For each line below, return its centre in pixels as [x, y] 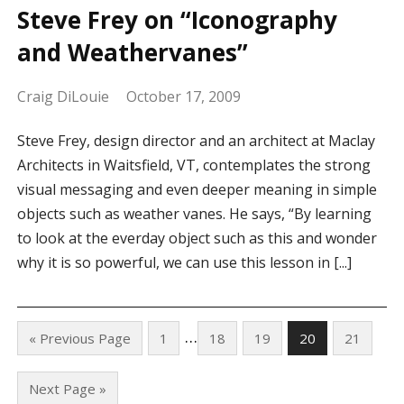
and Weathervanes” [132, 53]
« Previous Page [79, 339]
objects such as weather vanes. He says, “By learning [194, 214]
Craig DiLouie [63, 97]
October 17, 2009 [183, 97]
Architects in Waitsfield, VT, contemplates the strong [193, 165]
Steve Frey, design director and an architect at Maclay [196, 141]
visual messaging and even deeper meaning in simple [197, 190]
